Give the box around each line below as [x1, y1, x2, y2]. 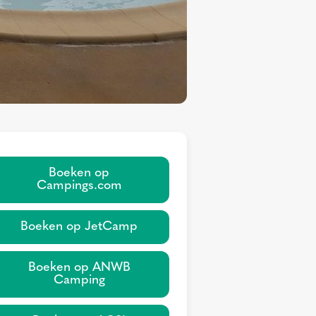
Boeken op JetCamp [20, 219, 138, 233]
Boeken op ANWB [28, 260, 130, 274]
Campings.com [36, 178, 122, 193]
